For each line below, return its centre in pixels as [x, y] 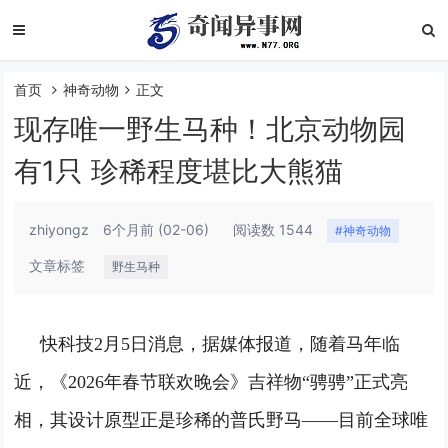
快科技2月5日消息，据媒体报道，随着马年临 [220, 344]
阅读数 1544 [273, 229]
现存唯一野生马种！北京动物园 [210, 129]
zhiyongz [59, 229]
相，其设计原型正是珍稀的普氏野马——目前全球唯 [221, 420]
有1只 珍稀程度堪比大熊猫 [179, 171]
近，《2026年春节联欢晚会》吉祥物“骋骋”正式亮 [211, 382]
